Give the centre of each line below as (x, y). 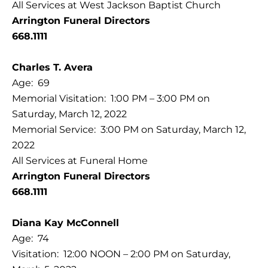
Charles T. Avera (52, 67)
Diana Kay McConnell (66, 223)
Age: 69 (31, 83)
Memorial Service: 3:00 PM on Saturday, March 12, (129, 129)
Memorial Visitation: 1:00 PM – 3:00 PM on (111, 98)
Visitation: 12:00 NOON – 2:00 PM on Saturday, (121, 254)
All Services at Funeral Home (80, 160)
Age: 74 (31, 238)
